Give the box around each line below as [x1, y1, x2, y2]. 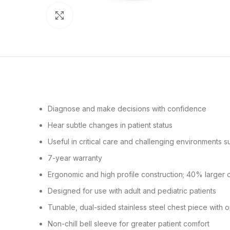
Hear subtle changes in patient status [48, 121, 172, 130]
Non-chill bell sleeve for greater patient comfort [48, 219, 209, 228]
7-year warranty [48, 154, 102, 163]
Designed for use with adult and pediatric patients [48, 186, 216, 196]
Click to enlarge [72, 11, 125, 20]
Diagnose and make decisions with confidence [48, 104, 206, 113]
